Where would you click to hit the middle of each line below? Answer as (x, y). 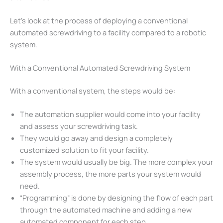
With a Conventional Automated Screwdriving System (100, 68)
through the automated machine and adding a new (106, 210)
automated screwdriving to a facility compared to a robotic (108, 32)
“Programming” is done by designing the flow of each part (116, 198)
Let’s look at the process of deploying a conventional (99, 20)
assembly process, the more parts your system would (111, 174)
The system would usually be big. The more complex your (116, 162)
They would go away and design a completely (96, 138)
